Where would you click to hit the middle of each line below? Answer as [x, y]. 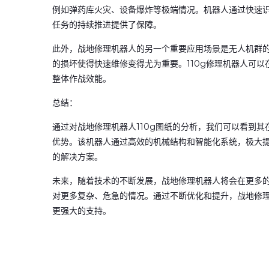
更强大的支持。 [82, 211]
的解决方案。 [77, 157]
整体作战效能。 [82, 79]
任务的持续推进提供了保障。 [107, 25]
